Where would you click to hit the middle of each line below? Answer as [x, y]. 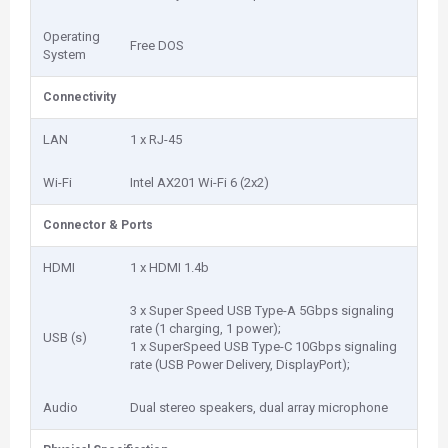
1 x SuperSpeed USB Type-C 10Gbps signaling [263, 346]
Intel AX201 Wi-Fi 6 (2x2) [199, 182]
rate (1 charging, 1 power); [205, 328]
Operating [71, 36]
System [64, 54]
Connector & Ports [98, 225]
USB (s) [65, 337]
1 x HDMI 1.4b [169, 267]
